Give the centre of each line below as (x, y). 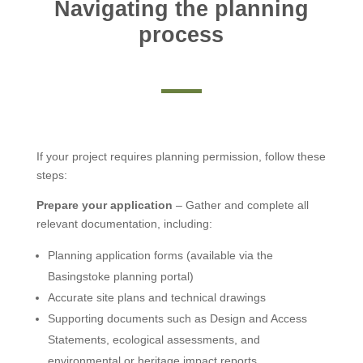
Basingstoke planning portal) (120, 276)
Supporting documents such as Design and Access (177, 318)
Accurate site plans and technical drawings (156, 297)
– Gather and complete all (240, 205)
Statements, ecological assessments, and (154, 339)
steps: (51, 175)
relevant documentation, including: (124, 223)
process (181, 34)
